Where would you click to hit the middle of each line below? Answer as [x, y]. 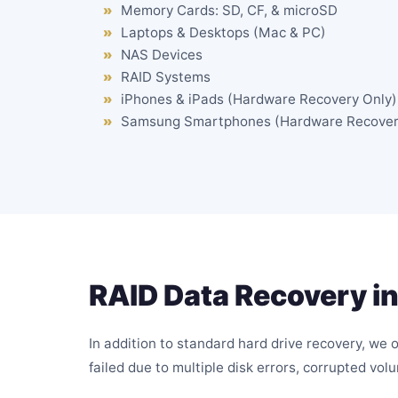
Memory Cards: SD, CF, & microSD [229, 10]
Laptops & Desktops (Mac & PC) [223, 32]
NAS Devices [162, 55]
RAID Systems [166, 77]
